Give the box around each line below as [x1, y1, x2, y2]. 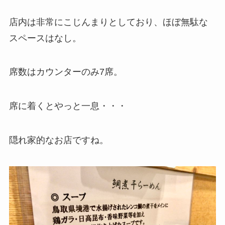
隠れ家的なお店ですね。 [9, 135, 108, 146]
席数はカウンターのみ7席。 [9, 67, 123, 77]
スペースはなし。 [9, 33, 81, 43]
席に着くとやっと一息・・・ [9, 101, 127, 111]
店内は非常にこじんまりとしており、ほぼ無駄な [9, 17, 208, 27]
